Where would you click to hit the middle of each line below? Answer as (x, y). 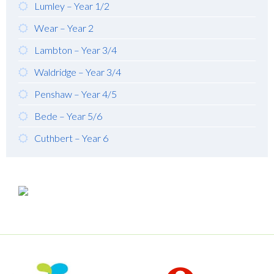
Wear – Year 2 (64, 28)
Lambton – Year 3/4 (76, 50)
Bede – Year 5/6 (68, 116)
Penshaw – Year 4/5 (76, 94)
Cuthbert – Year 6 (71, 138)
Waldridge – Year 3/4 (78, 72)
